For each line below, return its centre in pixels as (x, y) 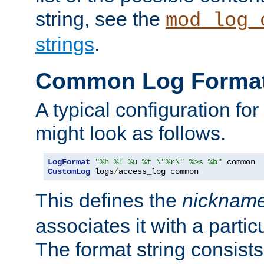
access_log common (159, 172)
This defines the (109, 201)
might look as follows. (131, 133)
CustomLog (69, 172)
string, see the (100, 19)
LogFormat (69, 162)
